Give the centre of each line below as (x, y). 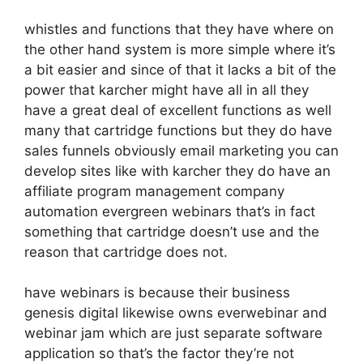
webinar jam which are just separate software (173, 333)
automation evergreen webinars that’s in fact (170, 211)
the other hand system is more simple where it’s (180, 49)
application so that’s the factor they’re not (159, 353)
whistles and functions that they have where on (179, 29)
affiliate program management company (154, 191)
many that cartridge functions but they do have (178, 130)
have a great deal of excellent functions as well (178, 110)
